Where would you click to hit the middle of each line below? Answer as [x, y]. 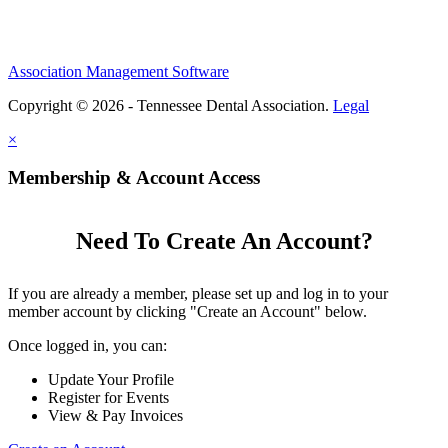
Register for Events [108, 397]
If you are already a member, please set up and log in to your [198, 293]
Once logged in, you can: [87, 345]
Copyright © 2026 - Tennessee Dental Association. [170, 105]
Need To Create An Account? [224, 240]
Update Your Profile [111, 379]
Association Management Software [118, 71]
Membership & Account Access [134, 178]
